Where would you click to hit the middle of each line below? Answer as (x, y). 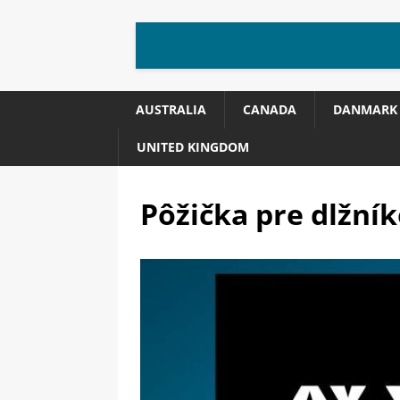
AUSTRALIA (171, 109)
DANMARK (365, 109)
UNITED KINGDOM (193, 147)
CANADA (270, 109)
